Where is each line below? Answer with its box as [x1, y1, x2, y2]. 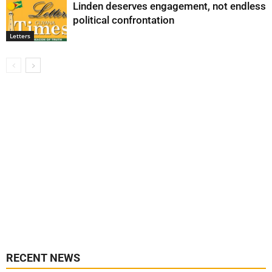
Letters [10, 31, 30, 40]
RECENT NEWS [6, 251, 80, 264]
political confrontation [73, 14, 174, 26]
